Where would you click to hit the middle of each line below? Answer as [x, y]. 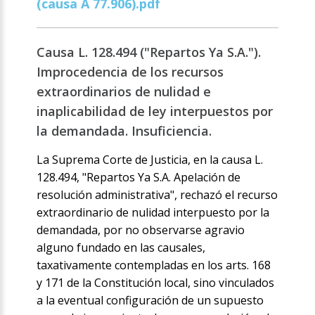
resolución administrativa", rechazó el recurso [157, 195]
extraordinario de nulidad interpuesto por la [153, 213]
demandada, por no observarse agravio [141, 230]
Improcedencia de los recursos [130, 72]
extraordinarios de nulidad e [124, 92]
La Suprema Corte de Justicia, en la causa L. [150, 160]
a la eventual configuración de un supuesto [150, 301]
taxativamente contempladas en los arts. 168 [154, 265]
